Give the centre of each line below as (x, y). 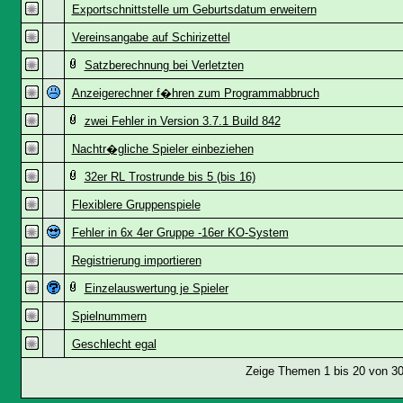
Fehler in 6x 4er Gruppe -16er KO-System (180, 233)
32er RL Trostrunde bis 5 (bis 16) (170, 177)
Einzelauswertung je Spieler (156, 288)
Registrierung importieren (136, 260)
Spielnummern (109, 316)
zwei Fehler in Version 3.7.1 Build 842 (182, 121)
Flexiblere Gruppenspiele (136, 205)
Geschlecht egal (114, 344)
